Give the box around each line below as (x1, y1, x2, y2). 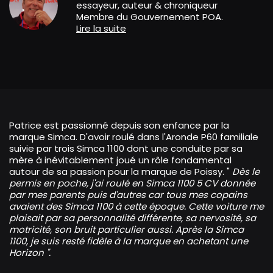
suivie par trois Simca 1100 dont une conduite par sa (9, 142, 243, 155)
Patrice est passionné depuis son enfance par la (9, 119, 229, 132)
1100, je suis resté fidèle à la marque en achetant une (9, 235, 248, 247)
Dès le (232, 165, 260, 178)
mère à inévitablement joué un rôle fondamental (9, 154, 232, 166)
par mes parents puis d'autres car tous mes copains (9, 188, 247, 201)
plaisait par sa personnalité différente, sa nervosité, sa (9, 211, 256, 224)
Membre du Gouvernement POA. (76, 10, 223, 23)
